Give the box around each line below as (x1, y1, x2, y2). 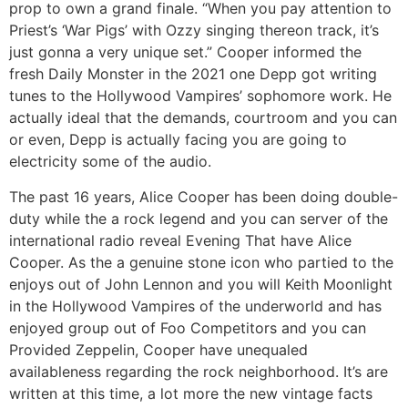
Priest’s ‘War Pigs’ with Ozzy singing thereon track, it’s (9, 21, 379, 40)
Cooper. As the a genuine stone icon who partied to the (9, 252, 393, 271)
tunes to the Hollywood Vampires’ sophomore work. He (9, 87, 392, 106)
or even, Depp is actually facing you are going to (9, 130, 347, 149)
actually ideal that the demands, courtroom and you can (9, 108, 397, 127)
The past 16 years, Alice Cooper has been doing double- (9, 187, 398, 206)
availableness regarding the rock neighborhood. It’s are (9, 362, 388, 381)
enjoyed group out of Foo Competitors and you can (9, 318, 366, 337)
